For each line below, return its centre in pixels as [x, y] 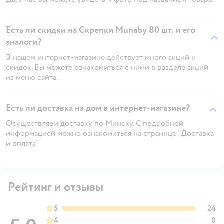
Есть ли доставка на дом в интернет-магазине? [98, 108]
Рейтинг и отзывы [56, 187]
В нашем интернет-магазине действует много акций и [101, 57]
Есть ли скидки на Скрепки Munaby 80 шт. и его [101, 30]
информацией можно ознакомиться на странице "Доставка [110, 133]
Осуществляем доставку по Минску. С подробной [95, 123]
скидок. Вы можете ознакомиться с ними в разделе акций [107, 67]
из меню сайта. [32, 77]
